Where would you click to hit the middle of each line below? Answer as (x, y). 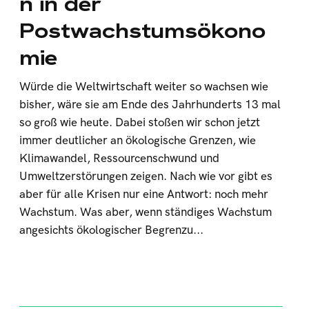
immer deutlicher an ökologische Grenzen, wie (138, 141)
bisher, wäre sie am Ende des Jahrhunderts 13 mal (150, 105)
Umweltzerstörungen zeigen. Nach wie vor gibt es (146, 177)
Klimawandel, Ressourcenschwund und (120, 159)
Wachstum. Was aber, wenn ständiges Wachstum (146, 212)
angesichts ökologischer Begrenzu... (112, 230)
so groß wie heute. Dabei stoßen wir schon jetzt (140, 123)
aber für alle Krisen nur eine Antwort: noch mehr (144, 195)
